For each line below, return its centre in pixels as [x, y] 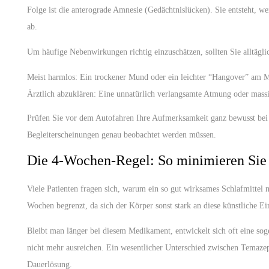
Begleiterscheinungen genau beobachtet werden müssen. [122, 135]
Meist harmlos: [52, 77]
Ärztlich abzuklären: [62, 94]
